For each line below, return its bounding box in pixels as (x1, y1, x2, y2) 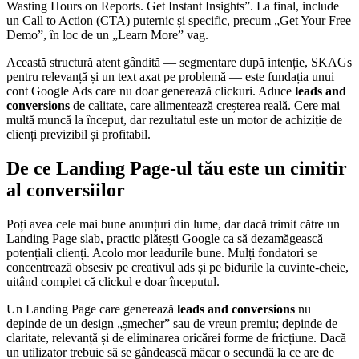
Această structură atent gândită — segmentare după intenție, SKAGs (6, 55, 352, 70)
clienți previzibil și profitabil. (6, 127, 151, 142)
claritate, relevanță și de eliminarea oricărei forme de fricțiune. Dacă (6, 331, 346, 345)
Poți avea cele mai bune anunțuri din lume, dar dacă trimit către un (6, 217, 340, 232)
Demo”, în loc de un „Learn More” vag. (6, 28, 208, 42)
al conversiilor (6, 179, 125, 201)
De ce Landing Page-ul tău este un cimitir (6, 158, 347, 179)
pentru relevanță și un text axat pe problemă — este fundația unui (6, 70, 334, 84)
